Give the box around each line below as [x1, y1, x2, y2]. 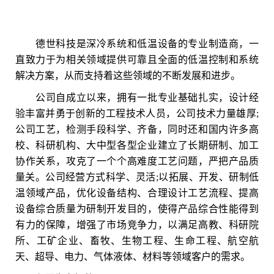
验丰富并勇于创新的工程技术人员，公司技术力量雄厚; [15, 108, 259, 119]
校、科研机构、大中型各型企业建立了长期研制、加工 [15, 140, 259, 150]
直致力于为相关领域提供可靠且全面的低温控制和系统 [15, 54, 259, 65]
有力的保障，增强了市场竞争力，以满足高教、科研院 [15, 220, 259, 230]
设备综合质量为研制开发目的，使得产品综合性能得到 [15, 204, 259, 214]
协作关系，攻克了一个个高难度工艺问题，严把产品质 [15, 156, 259, 166]
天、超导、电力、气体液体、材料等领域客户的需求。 [15, 251, 250, 262]
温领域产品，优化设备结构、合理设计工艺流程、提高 [15, 188, 259, 198]
